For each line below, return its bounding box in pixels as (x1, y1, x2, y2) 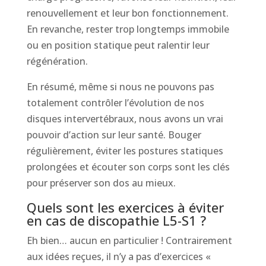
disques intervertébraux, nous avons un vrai (26, 112, 223, 125)
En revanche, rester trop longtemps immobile (26, 22, 229, 36)
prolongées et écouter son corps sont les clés (26, 160, 230, 173)
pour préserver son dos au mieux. (26, 176, 176, 189)
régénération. (26, 54, 88, 68)
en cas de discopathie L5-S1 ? (26, 211, 206, 229)
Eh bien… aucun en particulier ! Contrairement (26, 233, 232, 247)
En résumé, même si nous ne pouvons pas (26, 80, 214, 93)
